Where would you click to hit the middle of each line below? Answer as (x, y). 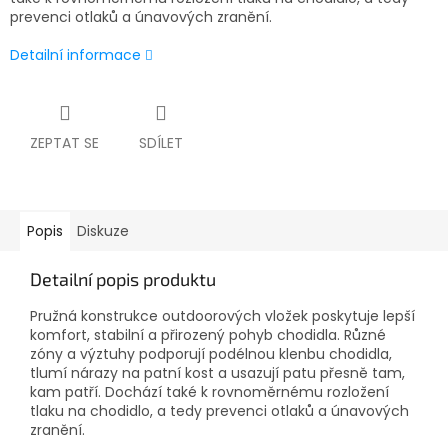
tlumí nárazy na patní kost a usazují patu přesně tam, (217, 373)
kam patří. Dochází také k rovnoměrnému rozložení (209, 392)
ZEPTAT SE (64, 143)
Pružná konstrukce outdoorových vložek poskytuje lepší (222, 316)
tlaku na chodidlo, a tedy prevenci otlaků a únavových (219, 411)
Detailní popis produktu (123, 279)
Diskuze (103, 231)
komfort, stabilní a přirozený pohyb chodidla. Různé (208, 335)
